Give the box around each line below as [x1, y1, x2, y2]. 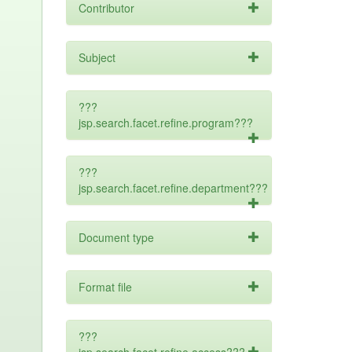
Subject [78, 49, 115, 65]
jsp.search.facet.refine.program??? [78, 115, 253, 130]
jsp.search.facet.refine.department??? [78, 180, 268, 196]
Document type [78, 229, 154, 245]
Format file [78, 279, 132, 295]
